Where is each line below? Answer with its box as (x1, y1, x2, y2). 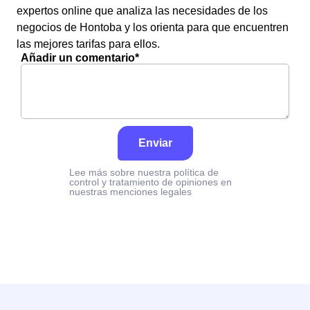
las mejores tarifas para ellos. (17, 38, 160, 50)
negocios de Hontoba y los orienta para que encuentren (17, 21, 289, 33)
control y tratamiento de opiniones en (69, 176, 232, 188)
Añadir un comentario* (21, 52, 139, 64)
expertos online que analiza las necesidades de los (17, 5, 268, 17)
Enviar (138, 137, 172, 149)
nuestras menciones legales (69, 186, 192, 197)
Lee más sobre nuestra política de (69, 167, 219, 178)
